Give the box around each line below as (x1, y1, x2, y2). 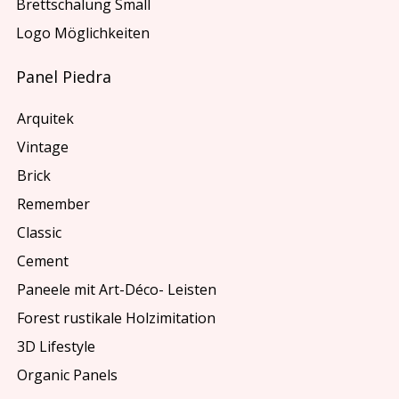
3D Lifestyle (16, 336, 95, 356)
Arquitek (16, 108, 74, 128)
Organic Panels (16, 364, 118, 385)
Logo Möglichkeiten (16, 23, 151, 44)
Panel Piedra (16, 66, 112, 88)
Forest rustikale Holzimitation (16, 307, 216, 328)
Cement (16, 250, 69, 271)
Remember (16, 193, 90, 214)
